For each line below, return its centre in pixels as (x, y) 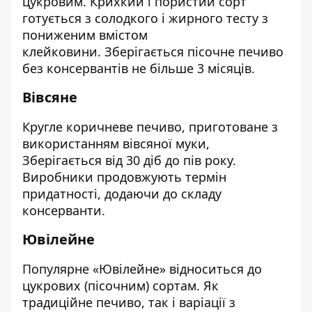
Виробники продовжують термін (124, 177)
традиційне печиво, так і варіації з (129, 302)
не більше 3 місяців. (192, 68)
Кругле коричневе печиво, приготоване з (150, 127)
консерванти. (64, 210)
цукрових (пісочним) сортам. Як (120, 286)
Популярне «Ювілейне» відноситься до (142, 269)
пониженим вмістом (85, 35)
